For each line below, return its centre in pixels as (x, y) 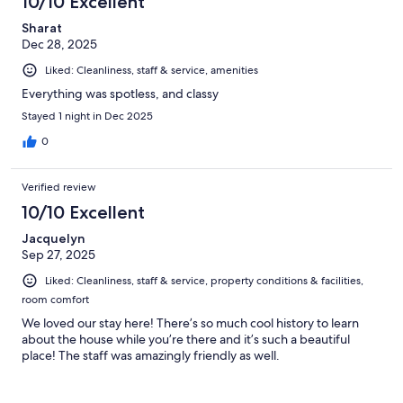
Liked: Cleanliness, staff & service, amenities (152, 70)
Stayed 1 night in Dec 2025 (87, 116)
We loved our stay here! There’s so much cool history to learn (190, 323)
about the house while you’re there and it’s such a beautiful (186, 340)
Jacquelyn (54, 238)
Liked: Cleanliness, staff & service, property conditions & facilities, (204, 281)
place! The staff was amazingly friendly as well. (151, 356)
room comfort (55, 300)
